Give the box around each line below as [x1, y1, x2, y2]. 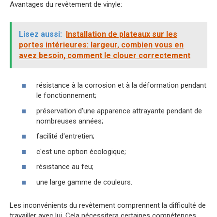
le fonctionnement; [36, 91, 96, 100]
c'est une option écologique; [36, 147, 126, 156]
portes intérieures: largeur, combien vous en [19, 40, 184, 49]
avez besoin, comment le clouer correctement [19, 50, 190, 60]
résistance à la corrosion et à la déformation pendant [36, 81, 206, 90]
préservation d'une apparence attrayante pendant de [36, 106, 202, 115]
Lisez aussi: [19, 29, 62, 39]
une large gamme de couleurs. [36, 177, 132, 186]
